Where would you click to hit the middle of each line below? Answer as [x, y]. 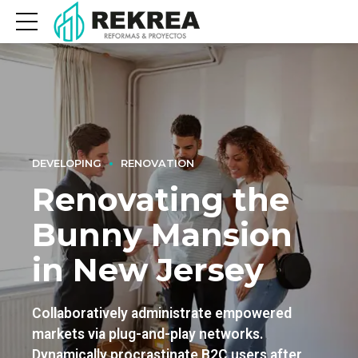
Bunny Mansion [162, 234]
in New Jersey [148, 269]
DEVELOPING [67, 163]
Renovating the [161, 199]
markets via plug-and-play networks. [148, 334]
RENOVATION [157, 163]
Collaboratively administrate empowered [162, 313]
